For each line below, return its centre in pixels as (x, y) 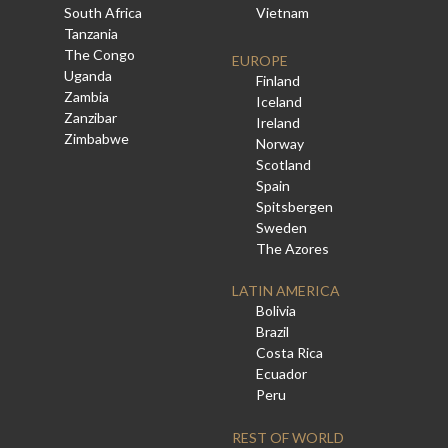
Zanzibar (90, 118)
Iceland (279, 101)
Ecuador (282, 374)
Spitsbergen (295, 206)
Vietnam (283, 13)
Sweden (282, 227)
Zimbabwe (96, 139)
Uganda (88, 76)
